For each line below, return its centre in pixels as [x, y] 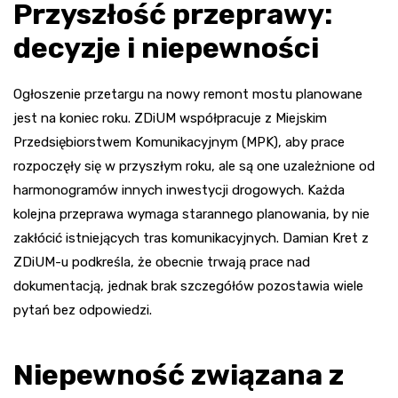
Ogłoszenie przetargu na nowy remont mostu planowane [188, 95]
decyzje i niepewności [166, 48]
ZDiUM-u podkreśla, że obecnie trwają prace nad [162, 263]
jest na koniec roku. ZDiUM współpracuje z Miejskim [170, 119]
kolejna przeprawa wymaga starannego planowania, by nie [191, 215]
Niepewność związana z [179, 375]
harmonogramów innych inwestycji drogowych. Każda [179, 191]
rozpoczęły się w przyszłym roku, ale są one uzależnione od [194, 167]
